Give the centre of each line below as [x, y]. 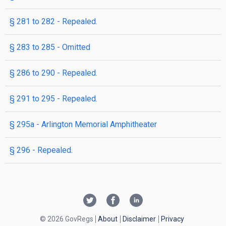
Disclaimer [139, 219]
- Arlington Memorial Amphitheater [96, 124]
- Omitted [73, 47]
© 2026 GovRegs [66, 219]
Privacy [172, 219]
